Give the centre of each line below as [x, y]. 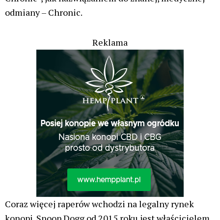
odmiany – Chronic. [44, 13]
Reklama [110, 42]
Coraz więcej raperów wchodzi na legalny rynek [99, 204]
